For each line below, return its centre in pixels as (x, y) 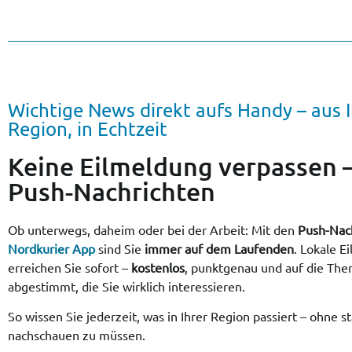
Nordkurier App (51, 248)
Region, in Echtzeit (88, 128)
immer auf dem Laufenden (219, 248)
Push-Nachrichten (112, 191)
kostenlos (158, 267)
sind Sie (120, 248)
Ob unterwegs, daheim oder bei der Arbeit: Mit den (153, 229)
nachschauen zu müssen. (77, 334)
